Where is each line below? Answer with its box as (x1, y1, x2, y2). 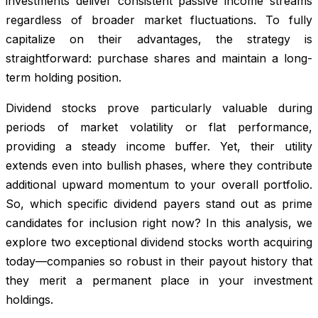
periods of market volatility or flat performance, (6, 119, 312, 134)
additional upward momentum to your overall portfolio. (6, 177, 312, 192)
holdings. (6, 292, 53, 307)
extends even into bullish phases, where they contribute (6, 158, 312, 172)
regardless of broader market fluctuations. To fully (6, 12, 312, 27)
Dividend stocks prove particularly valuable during (6, 100, 312, 115)
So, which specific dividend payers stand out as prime (6, 196, 312, 211)
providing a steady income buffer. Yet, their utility (6, 138, 312, 153)
